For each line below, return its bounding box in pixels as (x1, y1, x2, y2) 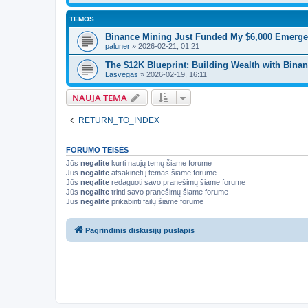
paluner (105, 42, 130, 50)
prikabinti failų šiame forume (109, 197, 203, 206)
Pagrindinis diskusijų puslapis (85, 225, 195, 234)
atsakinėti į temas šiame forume (109, 168, 217, 177)
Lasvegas (105, 70, 138, 78)
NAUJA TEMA (72, 91, 127, 104)
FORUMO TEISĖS (66, 146, 129, 154)
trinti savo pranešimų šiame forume (109, 188, 228, 196)
